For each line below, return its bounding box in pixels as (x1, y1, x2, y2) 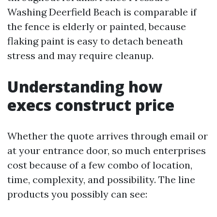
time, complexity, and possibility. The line (7, 173, 195, 186)
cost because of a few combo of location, (7, 159, 192, 171)
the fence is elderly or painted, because (7, 20, 186, 32)
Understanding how (7, 76, 162, 97)
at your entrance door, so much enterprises (7, 144, 206, 156)
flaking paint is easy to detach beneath (7, 35, 183, 47)
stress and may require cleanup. (7, 49, 154, 62)
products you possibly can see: (7, 188, 147, 200)
